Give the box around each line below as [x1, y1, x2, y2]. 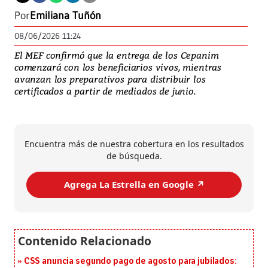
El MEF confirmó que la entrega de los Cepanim [14, 48, 219, 61]
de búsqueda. [106, 150, 162, 162]
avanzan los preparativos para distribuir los [14, 72, 206, 85]
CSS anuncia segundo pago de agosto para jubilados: [23, 255, 237, 266]
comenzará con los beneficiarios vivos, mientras [14, 60, 222, 73]
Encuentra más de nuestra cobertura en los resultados [24, 138, 244, 150]
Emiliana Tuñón [30, 8, 101, 22]
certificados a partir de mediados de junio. [14, 84, 196, 97]
